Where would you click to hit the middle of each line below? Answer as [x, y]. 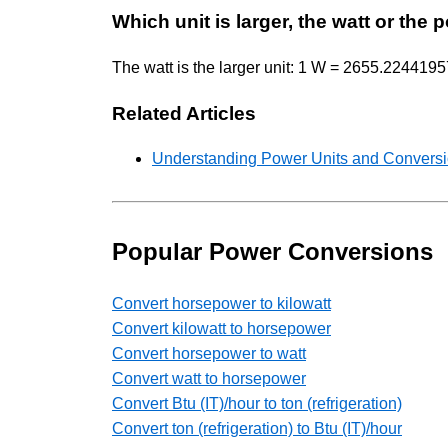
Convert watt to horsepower [209, 379]
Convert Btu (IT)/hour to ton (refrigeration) [257, 404]
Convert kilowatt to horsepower [221, 329]
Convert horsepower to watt [209, 354]
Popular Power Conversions [272, 252]
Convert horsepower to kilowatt [221, 304]
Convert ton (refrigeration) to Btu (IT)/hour [257, 429]
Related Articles [184, 113]
